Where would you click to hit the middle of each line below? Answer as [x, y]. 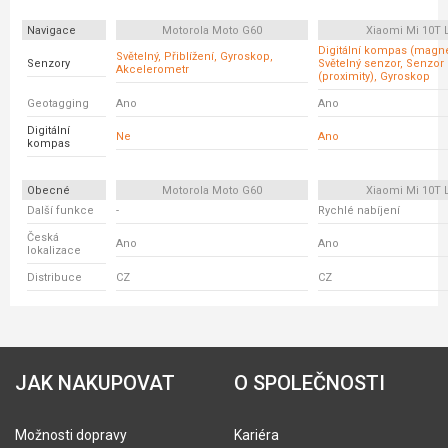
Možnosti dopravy [71, 435]
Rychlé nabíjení [359, 210]
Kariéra [256, 435]
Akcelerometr [152, 69]
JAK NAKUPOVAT [95, 383]
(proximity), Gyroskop [374, 76]
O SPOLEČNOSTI [309, 383]
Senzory [48, 63]
